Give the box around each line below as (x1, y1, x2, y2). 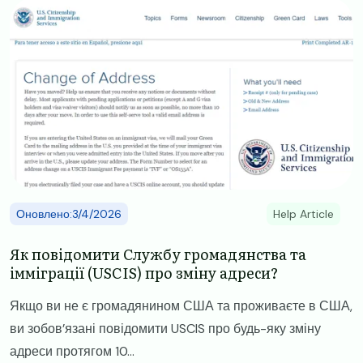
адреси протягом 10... (10, 343, 135, 361)
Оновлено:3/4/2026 (16, 207, 122, 222)
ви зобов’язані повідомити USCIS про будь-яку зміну (10, 320, 321, 338)
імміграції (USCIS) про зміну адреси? (10, 262, 279, 284)
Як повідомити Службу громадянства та (10, 243, 306, 266)
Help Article (273, 207, 334, 222)
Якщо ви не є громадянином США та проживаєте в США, (10, 297, 352, 315)
